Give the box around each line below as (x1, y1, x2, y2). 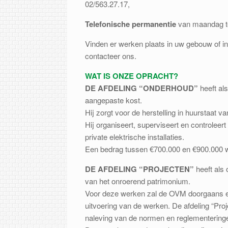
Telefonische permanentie (85, 18, 178, 30)
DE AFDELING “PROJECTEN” (85, 163, 194, 175)
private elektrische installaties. (85, 131, 184, 142)
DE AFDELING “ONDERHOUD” (85, 82, 198, 94)
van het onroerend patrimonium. (85, 175, 190, 186)
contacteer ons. (85, 50, 136, 61)
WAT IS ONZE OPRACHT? (85, 70, 178, 81)
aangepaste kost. (85, 94, 142, 105)
